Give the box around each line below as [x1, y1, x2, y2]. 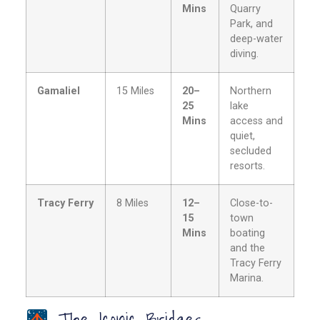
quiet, [229, 130, 255, 143]
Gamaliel [36, 85, 80, 98]
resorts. [229, 160, 265, 173]
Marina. [229, 272, 264, 285]
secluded [229, 145, 271, 158]
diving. [229, 48, 259, 61]
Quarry [229, 3, 261, 16]
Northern [229, 85, 271, 98]
